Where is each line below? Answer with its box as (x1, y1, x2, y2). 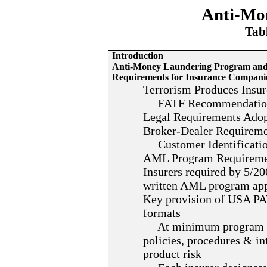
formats (143, 206, 181, 219)
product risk (143, 247, 202, 260)
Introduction (112, 51, 164, 61)
